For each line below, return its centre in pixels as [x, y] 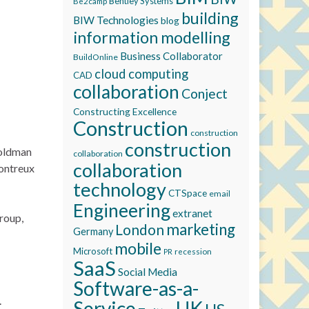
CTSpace [188, 193]
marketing [201, 229]
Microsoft [93, 251]
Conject [205, 93]
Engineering [122, 210]
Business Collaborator [171, 56]
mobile [138, 248]
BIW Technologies [116, 20]
